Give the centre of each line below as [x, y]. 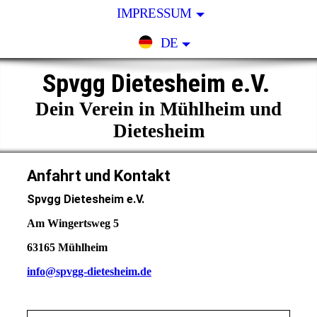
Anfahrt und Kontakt [98, 176]
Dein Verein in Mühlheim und [158, 109]
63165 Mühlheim [67, 248]
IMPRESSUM [154, 13]
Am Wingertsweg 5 [73, 224]
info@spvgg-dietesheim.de [89, 272]
